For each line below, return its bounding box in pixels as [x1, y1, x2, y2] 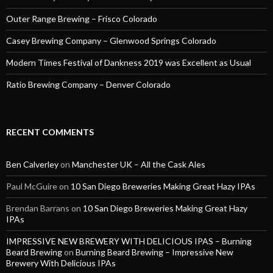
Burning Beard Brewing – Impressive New [76, 247, 233, 258]
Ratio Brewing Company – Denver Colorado [6, 79, 171, 90]
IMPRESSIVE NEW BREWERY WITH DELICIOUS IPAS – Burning [6, 236, 252, 247]
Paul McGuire [6, 181, 57, 192]
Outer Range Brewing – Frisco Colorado [6, 13, 157, 24]
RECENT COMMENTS [6, 127, 94, 138]
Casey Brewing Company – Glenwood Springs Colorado [6, 35, 216, 46]
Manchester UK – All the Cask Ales [72, 159, 205, 170]
